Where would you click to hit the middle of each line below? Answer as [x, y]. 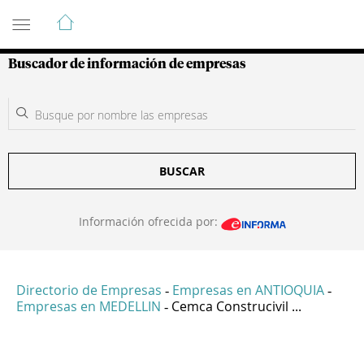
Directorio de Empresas [89, 290]
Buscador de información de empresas [127, 64]
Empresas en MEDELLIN [89, 307]
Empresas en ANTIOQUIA [248, 290]
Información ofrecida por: [149, 221]
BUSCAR [182, 171]
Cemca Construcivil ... [236, 307]
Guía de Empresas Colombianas [154, 15]
